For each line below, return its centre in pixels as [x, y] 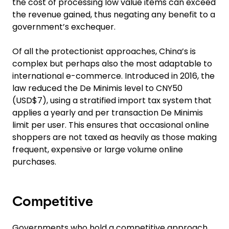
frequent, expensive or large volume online [98, 150]
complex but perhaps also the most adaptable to [112, 64]
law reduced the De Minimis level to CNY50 [97, 88]
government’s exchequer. [64, 27]
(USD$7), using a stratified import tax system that [112, 100]
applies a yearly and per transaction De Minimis [108, 113]
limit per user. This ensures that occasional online [111, 125]
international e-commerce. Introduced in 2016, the [113, 76]
